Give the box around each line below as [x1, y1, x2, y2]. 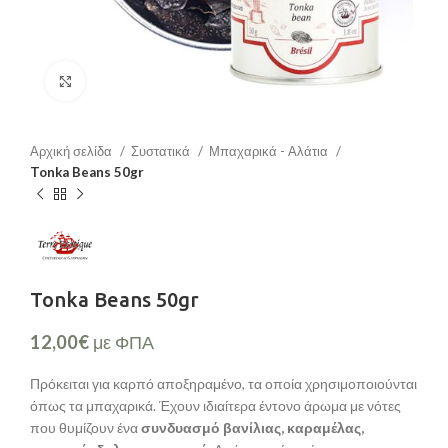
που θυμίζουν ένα [30, 419, 141, 437]
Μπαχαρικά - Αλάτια [209, 143, 331, 159]
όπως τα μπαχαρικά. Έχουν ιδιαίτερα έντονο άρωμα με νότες [30, 397, 401, 415]
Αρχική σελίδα [30, 143, 115, 159]
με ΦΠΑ [89, 331, 154, 354]
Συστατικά [131, 143, 193, 159]
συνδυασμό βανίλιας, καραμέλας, [141, 419, 364, 437]
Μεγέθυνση [85, 73, 154, 88]
